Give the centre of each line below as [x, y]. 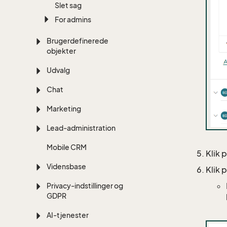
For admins [73, 20]
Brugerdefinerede [78, 41]
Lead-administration [81, 128]
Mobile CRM [67, 147]
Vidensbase [67, 166]
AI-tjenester [68, 215]
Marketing [64, 109]
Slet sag [68, 5]
